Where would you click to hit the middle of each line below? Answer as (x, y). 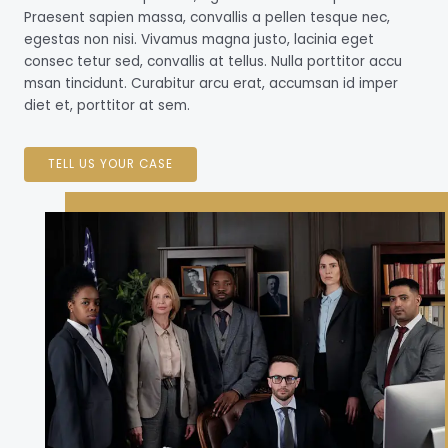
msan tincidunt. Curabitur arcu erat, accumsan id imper (211, 83)
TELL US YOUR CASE (110, 164)
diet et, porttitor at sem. (107, 105)
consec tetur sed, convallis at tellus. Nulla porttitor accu (213, 61)
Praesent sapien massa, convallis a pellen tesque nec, (207, 17)
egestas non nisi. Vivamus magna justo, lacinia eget (199, 39)
